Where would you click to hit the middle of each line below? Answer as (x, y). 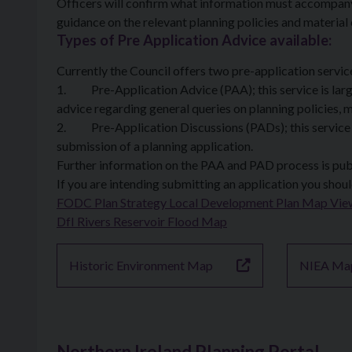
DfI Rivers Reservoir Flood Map (142, 221)
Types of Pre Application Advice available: (194, 40)
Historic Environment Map (141, 265)
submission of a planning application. (155, 146)
